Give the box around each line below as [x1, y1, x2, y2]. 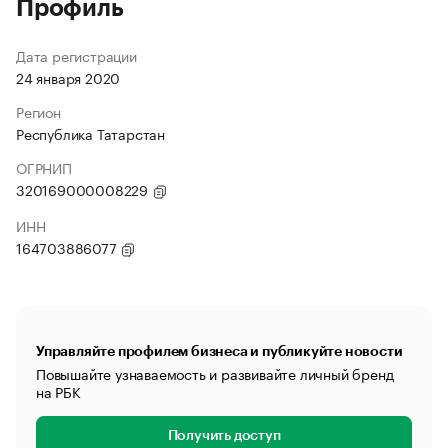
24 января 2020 [16, 66, 121, 88]
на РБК [36, 380, 81, 402]
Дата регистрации [16, 44, 137, 66]
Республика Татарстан [16, 122, 165, 144]
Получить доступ [167, 429, 281, 443]
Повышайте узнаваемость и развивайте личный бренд [36, 362, 394, 384]
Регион [16, 100, 61, 122]
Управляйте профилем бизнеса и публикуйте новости [36, 344, 403, 358]
